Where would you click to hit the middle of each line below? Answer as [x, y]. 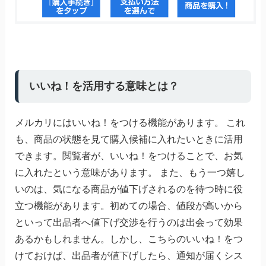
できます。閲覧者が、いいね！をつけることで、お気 [129, 156]
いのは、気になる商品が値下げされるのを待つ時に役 [129, 189]
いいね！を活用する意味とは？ [104, 86]
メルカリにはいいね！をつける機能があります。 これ [130, 122]
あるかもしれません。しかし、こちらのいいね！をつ [129, 239]
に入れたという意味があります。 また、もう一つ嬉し [130, 172]
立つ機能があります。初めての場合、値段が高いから [129, 205]
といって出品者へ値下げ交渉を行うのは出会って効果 [129, 222]
